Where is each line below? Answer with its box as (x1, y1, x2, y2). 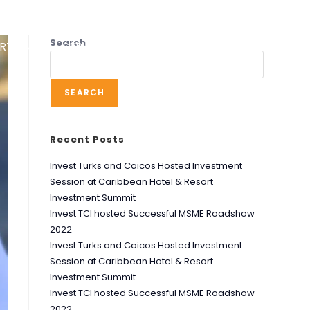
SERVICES (63, 39, 114, 55)
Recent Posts (50, 133, 125, 146)
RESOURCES (136, 39, 200, 55)
